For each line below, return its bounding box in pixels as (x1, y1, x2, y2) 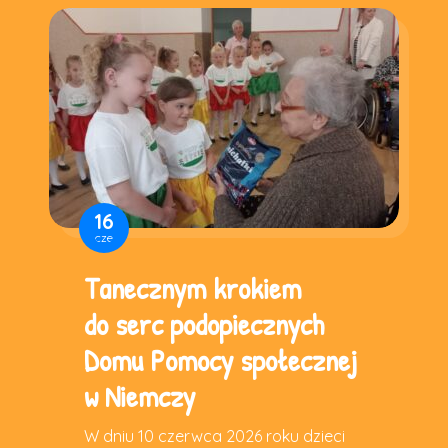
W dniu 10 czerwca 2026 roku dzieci (84, 425, 345, 446)
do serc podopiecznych (84, 303, 324, 344)
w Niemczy (84, 375, 195, 416)
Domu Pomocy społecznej (84, 339, 358, 380)
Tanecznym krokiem (84, 267, 301, 308)
